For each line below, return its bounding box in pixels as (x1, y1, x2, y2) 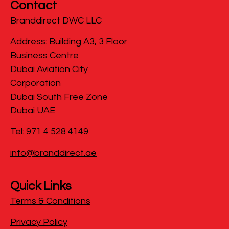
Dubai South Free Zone (10, 91, 108, 102)
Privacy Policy (10, 217, 67, 227)
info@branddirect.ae (10, 148, 97, 158)
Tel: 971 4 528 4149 (10, 127, 88, 137)
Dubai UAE (10, 105, 55, 116)
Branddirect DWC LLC (10, 15, 102, 26)
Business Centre (10, 50, 79, 60)
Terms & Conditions (10, 196, 90, 207)
